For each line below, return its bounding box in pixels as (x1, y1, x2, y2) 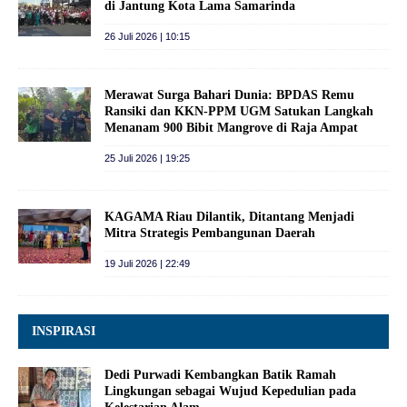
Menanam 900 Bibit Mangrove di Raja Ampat (104, 120, 358, 134)
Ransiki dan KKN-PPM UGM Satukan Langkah (104, 104, 373, 118)
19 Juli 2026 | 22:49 (104, 257, 190, 269)
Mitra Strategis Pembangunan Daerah (104, 225, 315, 240)
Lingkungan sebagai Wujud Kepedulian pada (104, 383, 356, 398)
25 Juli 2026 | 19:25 (104, 152, 190, 164)
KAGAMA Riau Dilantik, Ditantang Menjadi (104, 209, 354, 223)
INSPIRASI (32, 323, 95, 338)
